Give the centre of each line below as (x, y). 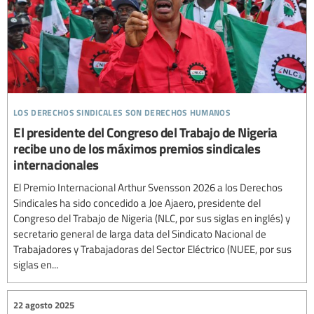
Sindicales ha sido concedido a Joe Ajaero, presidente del (137, 203)
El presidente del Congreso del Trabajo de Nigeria (145, 132)
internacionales (56, 165)
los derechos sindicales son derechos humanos (122, 111)
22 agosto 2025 (44, 305)
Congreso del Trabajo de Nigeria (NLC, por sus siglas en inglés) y (152, 218)
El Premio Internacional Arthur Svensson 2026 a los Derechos (148, 187)
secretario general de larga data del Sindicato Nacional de (140, 234)
